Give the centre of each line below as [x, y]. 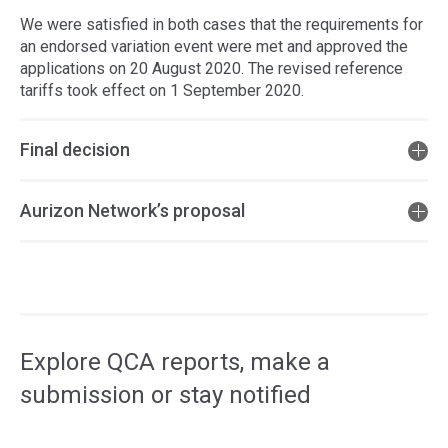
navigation [54, 336]
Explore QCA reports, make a [175, 362]
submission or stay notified [165, 395]
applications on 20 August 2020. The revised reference [211, 68]
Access [45, 292]
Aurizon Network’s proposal [132, 210]
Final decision [75, 149]
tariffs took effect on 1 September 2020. [162, 90]
